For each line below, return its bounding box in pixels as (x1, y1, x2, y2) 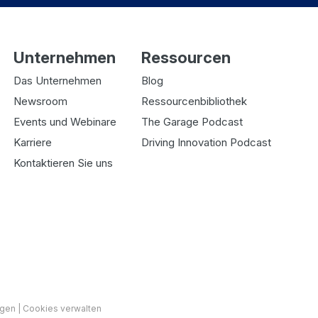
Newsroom (13, 94, 68, 108)
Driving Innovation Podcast (141, 135, 271, 149)
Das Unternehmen (13, 73, 102, 87)
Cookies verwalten (23, 302, 102, 314)
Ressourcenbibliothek (141, 94, 247, 108)
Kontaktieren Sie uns (13, 155, 114, 170)
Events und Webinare (13, 114, 117, 128)
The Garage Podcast (141, 114, 243, 128)
